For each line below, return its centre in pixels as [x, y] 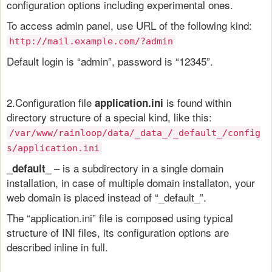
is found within [197, 102]
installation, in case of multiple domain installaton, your [131, 182]
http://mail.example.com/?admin [91, 41]
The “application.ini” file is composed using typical [120, 217]
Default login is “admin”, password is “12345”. [110, 61]
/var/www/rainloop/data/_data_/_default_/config [135, 133]
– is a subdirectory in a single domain [137, 168]
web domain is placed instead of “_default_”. [107, 197]
